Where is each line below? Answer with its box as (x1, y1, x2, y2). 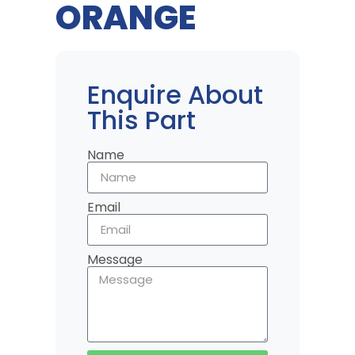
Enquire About (87, 76, 263, 113)
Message (87, 250, 143, 269)
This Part (87, 101, 196, 138)
